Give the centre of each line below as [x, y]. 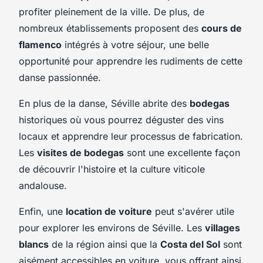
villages [222, 227]
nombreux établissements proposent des [110, 28]
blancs [34, 244]
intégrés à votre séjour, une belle [135, 44]
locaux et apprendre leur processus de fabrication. [131, 136]
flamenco [40, 44]
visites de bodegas [80, 152]
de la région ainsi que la [104, 244]
